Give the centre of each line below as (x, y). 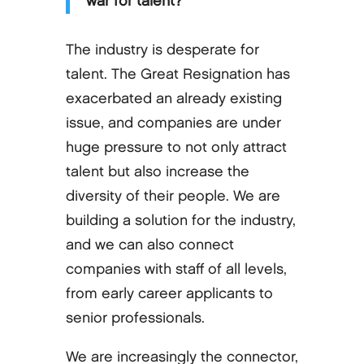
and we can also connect (149, 245)
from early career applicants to (169, 293)
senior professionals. (135, 318)
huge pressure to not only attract (176, 147)
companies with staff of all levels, (176, 269)
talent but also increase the (157, 171)
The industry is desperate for (162, 50)
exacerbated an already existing (173, 98)
